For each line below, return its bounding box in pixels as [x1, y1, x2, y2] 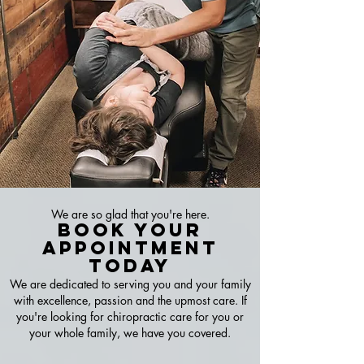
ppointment [58, 236, 219, 259]
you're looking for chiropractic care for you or [16, 309, 244, 324]
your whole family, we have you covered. [29, 325, 231, 340]
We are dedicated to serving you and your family [9, 276, 251, 292]
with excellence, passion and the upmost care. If [13, 292, 247, 308]
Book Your [58, 219, 202, 241]
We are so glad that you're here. [50, 206, 210, 222]
